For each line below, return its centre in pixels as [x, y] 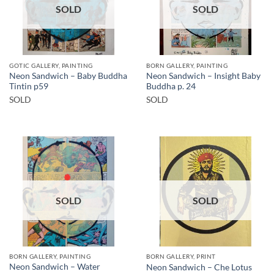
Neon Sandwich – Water [55, 267]
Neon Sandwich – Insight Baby [203, 76]
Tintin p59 [29, 86]
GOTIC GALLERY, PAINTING [51, 65]
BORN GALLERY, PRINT [181, 257]
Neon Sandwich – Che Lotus [199, 267]
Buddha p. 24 [171, 86]
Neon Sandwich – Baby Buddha [68, 76]
